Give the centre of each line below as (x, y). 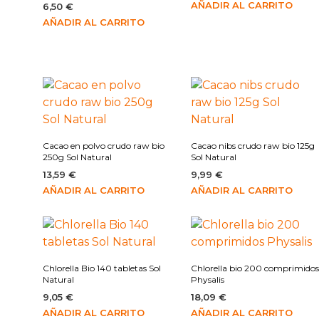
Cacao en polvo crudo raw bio (104, 146)
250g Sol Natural (77, 157)
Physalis (208, 280)
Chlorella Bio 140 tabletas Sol (102, 268)
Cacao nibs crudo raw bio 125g (253, 146)
